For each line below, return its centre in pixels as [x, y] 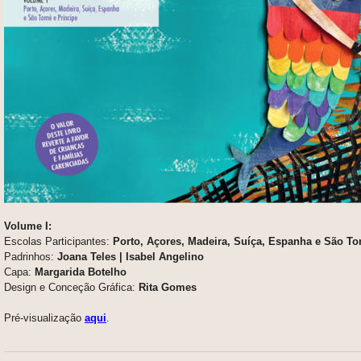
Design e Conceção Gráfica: [71, 287]
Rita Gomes [168, 287]
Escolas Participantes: [58, 241]
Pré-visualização [44, 317]
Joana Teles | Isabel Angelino [131, 256]
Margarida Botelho [81, 272]
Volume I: [28, 226]
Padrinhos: [31, 256]
